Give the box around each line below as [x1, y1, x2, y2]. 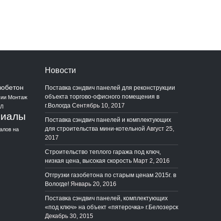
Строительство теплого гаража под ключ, [45, 148, 161, 155]
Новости [45, 65, 76, 75]
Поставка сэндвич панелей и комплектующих [45, 116, 171, 123]
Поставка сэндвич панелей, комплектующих [45, 194, 168, 202]
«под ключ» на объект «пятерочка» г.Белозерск [45, 203, 178, 211]
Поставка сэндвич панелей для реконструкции [45, 84, 175, 91]
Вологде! [45, 180, 69, 187]
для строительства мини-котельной [45, 125, 145, 132]
